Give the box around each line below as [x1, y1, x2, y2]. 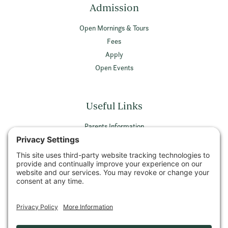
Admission [89, 2, 139, 14]
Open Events [95, 63, 133, 72]
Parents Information [84, 121, 144, 130]
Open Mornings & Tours [79, 23, 149, 32]
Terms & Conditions [85, 161, 143, 170]
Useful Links [85, 100, 142, 112]
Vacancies [99, 134, 129, 144]
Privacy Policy [93, 148, 135, 157]
